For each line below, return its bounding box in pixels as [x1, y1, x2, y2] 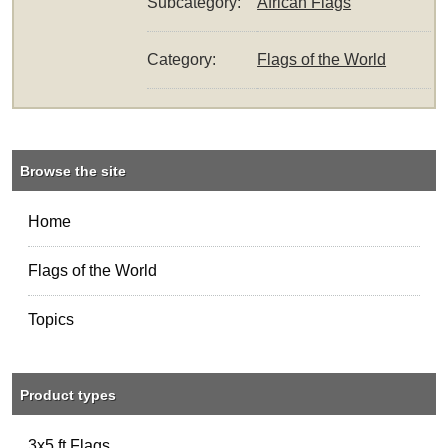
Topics [28, 311, 75, 329]
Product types [20, 386, 117, 403]
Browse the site [20, 163, 127, 180]
